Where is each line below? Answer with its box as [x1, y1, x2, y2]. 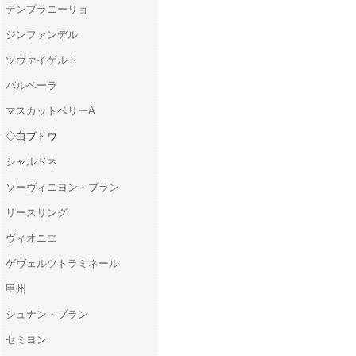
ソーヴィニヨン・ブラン [6, 180, 119, 193]
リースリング [6, 206, 68, 219]
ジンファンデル [6, 28, 78, 41]
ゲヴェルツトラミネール [6, 257, 119, 269]
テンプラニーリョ [6, 2, 88, 15]
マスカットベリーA [6, 104, 95, 117]
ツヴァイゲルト [6, 53, 78, 66]
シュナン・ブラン [6, 308, 88, 320]
